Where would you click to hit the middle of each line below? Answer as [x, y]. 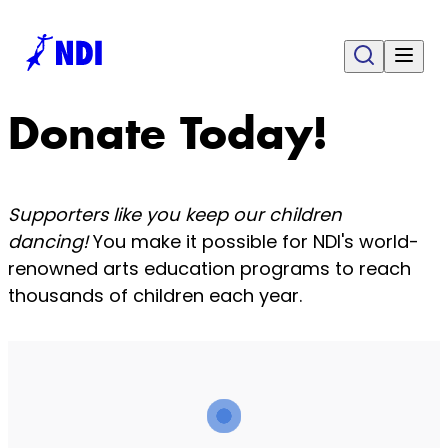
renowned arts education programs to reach [209, 269]
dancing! [50, 242]
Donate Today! [168, 133]
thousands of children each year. [157, 296]
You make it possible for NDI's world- [256, 242]
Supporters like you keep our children [175, 215]
